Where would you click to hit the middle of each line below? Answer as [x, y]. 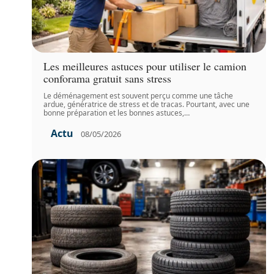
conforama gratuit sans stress [108, 79]
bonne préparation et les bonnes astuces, [114, 113]
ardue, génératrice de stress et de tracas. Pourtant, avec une [147, 105]
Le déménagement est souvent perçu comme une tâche [139, 96]
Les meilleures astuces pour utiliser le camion [145, 66]
